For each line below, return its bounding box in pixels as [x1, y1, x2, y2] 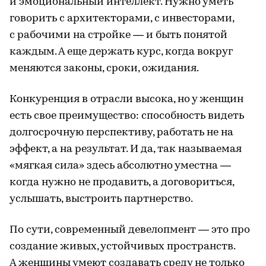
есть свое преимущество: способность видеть [9, 110, 244, 122]
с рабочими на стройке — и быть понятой [9, 29, 227, 41]
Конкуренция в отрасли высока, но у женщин [9, 93, 243, 105]
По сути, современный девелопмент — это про [9, 224, 250, 236]
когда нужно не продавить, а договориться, [9, 176, 234, 188]
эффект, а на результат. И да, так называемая [9, 143, 242, 155]
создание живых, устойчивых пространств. [9, 240, 235, 252]
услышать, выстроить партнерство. [9, 193, 193, 205]
